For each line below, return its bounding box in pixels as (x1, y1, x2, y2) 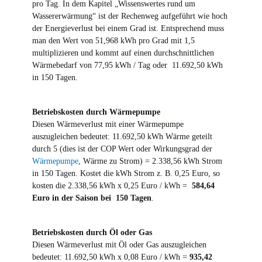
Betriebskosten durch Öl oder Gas (32, 228, 152, 237)
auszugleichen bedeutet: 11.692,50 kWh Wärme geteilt (32, 132, 212, 141)
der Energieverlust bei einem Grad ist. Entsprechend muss (32, 24, 224, 33)
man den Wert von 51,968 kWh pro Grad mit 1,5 (32, 36, 195, 45)
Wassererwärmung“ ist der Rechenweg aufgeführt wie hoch (32, 12, 227, 20)
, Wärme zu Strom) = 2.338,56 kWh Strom (78, 157, 222, 166)
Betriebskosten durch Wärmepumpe (32, 108, 160, 116)
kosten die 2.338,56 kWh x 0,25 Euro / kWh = (32, 181, 192, 190)
